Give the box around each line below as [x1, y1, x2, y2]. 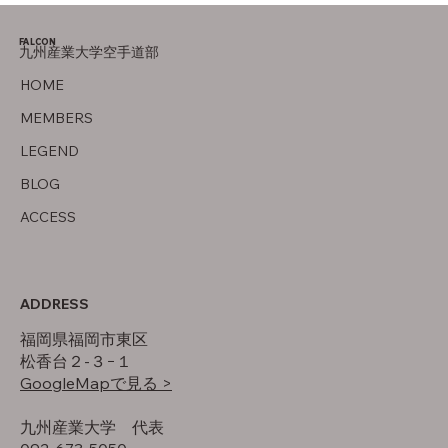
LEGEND [20, 142, 79, 161]
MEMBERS [20, 109, 93, 128]
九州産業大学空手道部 [19, 44, 159, 61]
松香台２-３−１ [20, 350, 132, 371]
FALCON [19, 36, 58, 48]
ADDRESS [20, 294, 89, 313]
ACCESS [20, 208, 76, 227]
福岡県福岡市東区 [20, 328, 148, 349]
